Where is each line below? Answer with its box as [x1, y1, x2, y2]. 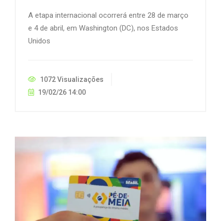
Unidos [28, 37, 50, 46]
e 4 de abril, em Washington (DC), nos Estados [28, 24, 178, 33]
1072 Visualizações [38, 75, 104, 84]
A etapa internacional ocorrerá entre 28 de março [28, 11, 188, 20]
